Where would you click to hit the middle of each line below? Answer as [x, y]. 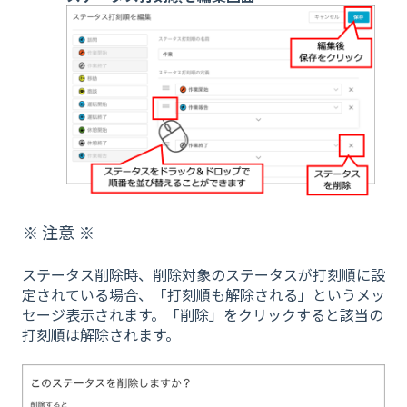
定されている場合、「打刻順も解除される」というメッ [203, 294]
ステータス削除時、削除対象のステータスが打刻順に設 [203, 274]
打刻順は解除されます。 [101, 334]
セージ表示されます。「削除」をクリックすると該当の [203, 314]
